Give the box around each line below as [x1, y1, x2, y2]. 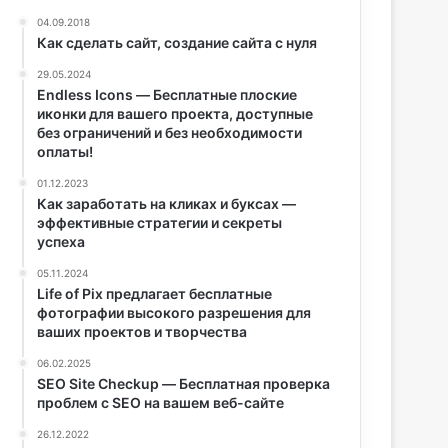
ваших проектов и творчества [37, 323, 248, 340]
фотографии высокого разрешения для [37, 304, 312, 321]
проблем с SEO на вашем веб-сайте [37, 394, 285, 411]
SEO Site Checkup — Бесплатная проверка [37, 375, 331, 392]
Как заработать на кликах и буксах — [37, 195, 297, 212]
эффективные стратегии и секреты [37, 214, 283, 231]
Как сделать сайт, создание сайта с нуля [37, 34, 318, 51]
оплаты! [37, 143, 94, 160]
